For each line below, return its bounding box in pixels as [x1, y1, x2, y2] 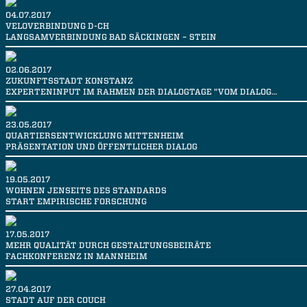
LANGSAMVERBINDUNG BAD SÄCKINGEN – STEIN [5, 32, 217, 42]
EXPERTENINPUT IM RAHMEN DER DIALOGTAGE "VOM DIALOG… [5, 86, 277, 97]
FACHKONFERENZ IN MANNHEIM [5, 251, 147, 262]
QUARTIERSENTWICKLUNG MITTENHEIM [5, 130, 184, 141]
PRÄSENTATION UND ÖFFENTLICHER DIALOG [5, 141, 197, 152]
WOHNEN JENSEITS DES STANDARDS [5, 185, 167, 196]
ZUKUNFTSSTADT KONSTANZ [5, 75, 133, 86]
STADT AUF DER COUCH [5, 295, 106, 306]
